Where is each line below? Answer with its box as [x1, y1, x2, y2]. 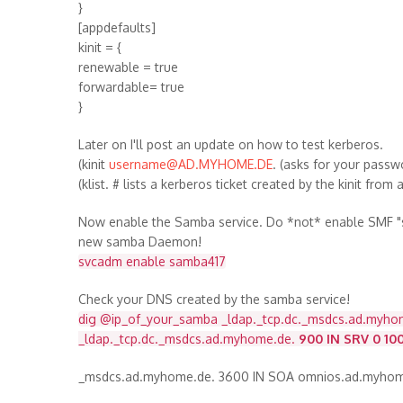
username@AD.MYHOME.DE [109, 157, 273, 172]
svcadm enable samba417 [78, 254, 226, 269]
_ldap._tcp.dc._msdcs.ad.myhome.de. [78, 331, 299, 346]
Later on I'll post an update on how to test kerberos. [78, 137, 383, 152]
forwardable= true [78, 79, 184, 94]
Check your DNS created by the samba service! [78, 291, 350, 307]
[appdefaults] [78, 20, 156, 35]
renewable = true [78, 59, 178, 75]
